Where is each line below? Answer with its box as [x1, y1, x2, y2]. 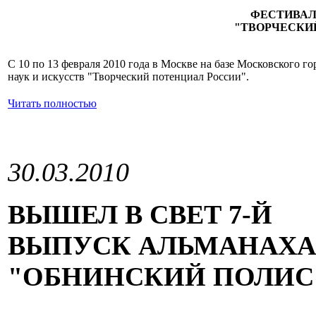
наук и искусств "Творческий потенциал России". [8, 71, 249, 83]
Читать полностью [8, 97, 97, 110]
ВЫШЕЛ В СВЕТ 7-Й [8, 200, 272, 230]
